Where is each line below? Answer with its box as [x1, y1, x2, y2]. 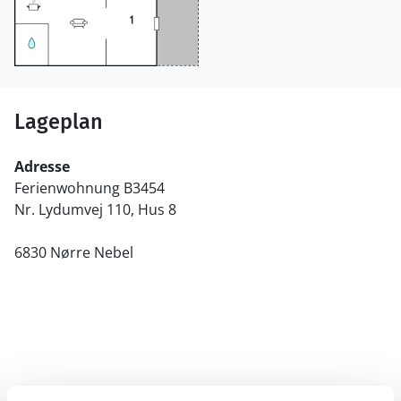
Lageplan [14, 108, 103, 134]
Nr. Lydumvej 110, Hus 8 [14, 199, 176, 219]
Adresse [14, 156, 70, 176]
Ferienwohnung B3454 [14, 177, 165, 198]
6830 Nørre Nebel [14, 242, 133, 262]
